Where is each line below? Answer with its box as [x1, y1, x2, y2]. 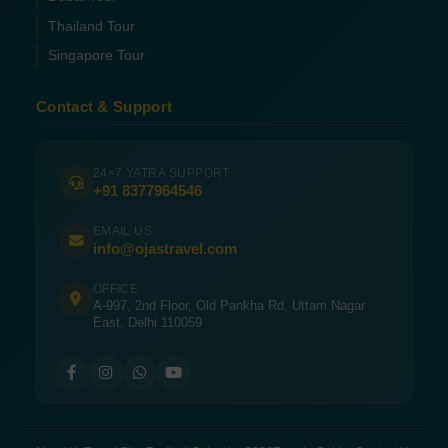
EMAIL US [92, 224, 153, 237]
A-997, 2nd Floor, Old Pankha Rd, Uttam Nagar [92, 297, 365, 313]
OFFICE [92, 282, 139, 295]
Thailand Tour [48, 18, 136, 34]
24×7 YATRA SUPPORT [92, 166, 230, 179]
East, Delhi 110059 [92, 314, 202, 330]
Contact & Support [36, 97, 173, 115]
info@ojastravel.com [92, 239, 237, 257]
